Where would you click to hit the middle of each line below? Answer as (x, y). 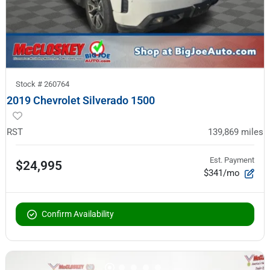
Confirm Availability (78, 214)
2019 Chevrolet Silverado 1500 (81, 100)
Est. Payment (232, 160)
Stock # (30, 84)
